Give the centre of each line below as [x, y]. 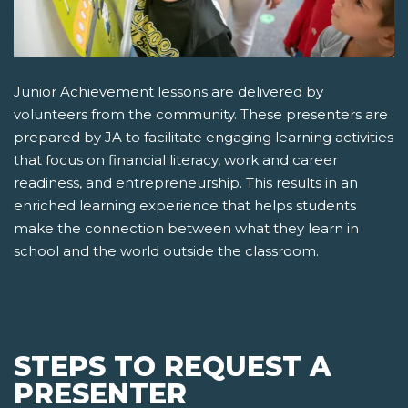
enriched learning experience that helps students [185, 205]
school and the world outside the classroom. [166, 251]
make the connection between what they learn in [186, 228]
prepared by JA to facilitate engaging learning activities [204, 137]
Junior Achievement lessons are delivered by [168, 92]
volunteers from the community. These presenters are [201, 114]
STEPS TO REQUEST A [173, 367]
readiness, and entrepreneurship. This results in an [186, 183]
